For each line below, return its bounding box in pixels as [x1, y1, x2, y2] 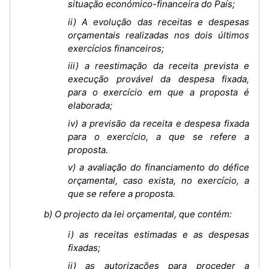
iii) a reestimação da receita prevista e [68, 60, 249, 71]
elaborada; [68, 100, 112, 111]
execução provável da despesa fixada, [68, 73, 249, 85]
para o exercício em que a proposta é [68, 86, 249, 98]
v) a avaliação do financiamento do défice [68, 162, 249, 173]
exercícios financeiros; [68, 42, 164, 54]
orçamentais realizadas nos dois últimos [68, 29, 249, 41]
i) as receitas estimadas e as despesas [68, 229, 249, 240]
